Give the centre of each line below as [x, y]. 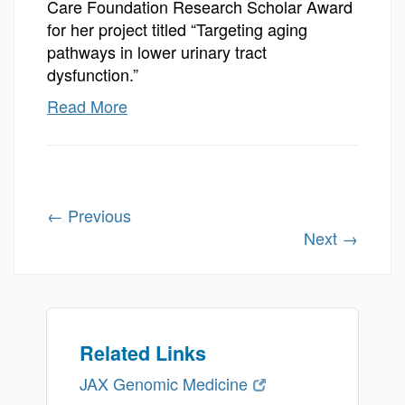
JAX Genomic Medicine [164, 383]
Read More [87, 106]
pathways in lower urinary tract [157, 52]
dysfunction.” [93, 74]
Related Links [143, 353]
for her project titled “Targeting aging [177, 29]
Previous [97, 215]
